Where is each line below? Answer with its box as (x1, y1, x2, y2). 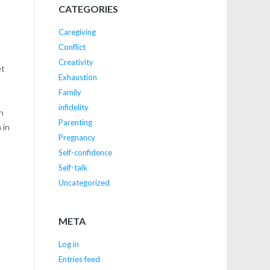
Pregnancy (58, 133, 95, 143)
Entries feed (58, 254, 100, 265)
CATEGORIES (58, 3, 118, 15)
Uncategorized (58, 178, 110, 188)
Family (58, 87, 81, 98)
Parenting (58, 118, 92, 128)
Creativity (58, 57, 93, 67)
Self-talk (58, 163, 87, 173)
